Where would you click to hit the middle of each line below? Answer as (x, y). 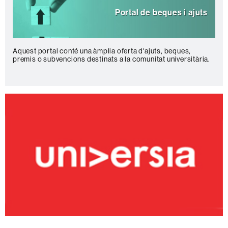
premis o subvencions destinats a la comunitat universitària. (111, 59)
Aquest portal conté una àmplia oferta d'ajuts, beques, (102, 51)
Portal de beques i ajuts (161, 12)
